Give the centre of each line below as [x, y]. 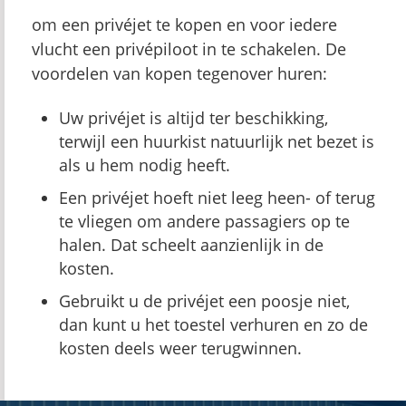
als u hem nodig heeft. [145, 165]
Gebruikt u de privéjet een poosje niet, [204, 301]
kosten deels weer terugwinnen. [180, 348]
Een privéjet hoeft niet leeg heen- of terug [217, 198]
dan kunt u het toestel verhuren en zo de [213, 324]
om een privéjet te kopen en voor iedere [184, 24]
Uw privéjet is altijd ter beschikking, [193, 118]
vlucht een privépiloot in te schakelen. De [189, 49]
